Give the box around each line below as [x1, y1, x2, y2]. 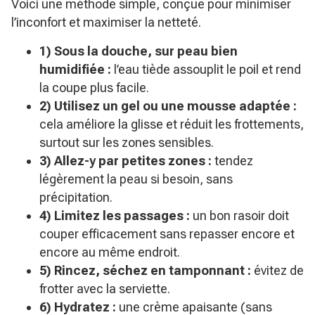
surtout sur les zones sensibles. [39, 135, 214, 150]
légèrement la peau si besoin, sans [39, 172, 233, 186]
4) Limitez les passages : [39, 208, 190, 223]
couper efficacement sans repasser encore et [39, 226, 295, 241]
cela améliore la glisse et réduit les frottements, [39, 117, 304, 131]
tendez [212, 153, 253, 168]
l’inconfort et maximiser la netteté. [11, 15, 201, 30]
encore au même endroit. [39, 245, 180, 259]
